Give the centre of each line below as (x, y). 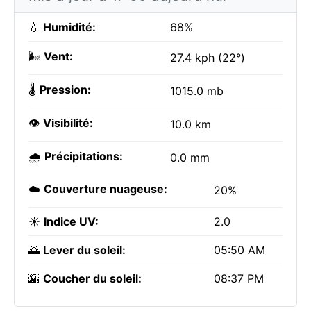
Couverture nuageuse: (106, 189)
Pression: (65, 90)
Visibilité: (68, 123)
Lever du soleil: (84, 250)
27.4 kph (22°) (208, 58)
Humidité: (69, 27)
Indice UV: (71, 221)
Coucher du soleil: (92, 278)
